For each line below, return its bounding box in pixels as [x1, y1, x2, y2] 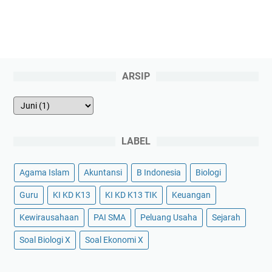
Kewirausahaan [19, 212, 79, 222]
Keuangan [172, 189, 211, 200]
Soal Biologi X [19, 234, 70, 245]
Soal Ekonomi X [85, 234, 143, 245]
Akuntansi [84, 167, 122, 177]
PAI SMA [93, 212, 126, 222]
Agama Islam [19, 167, 69, 177]
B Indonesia [137, 167, 181, 177]
